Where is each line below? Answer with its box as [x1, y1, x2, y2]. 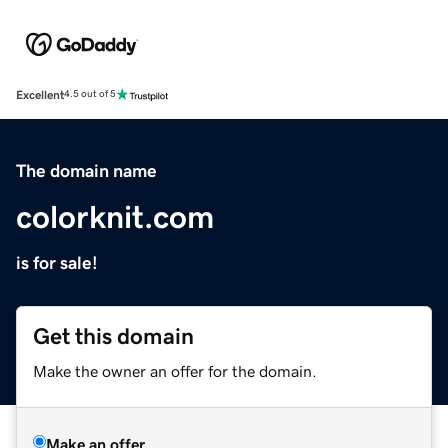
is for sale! [16, 253, 98, 272]
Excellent [16, 88, 64, 101]
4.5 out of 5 [64, 89, 116, 100]
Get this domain [33, 324, 194, 348]
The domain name [16, 161, 157, 180]
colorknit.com [16, 200, 214, 233]
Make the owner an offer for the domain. [33, 362, 317, 379]
